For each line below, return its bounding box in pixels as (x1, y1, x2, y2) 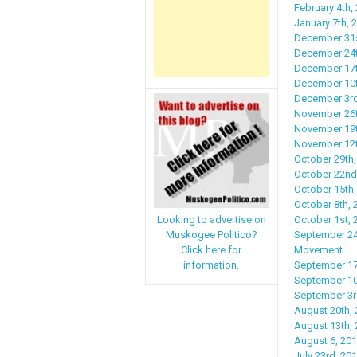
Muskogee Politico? (165, 229, 257, 241)
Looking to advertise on (156, 214, 266, 226)
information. (183, 259, 240, 272)
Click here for (181, 244, 242, 257)
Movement (293, 243, 343, 256)
